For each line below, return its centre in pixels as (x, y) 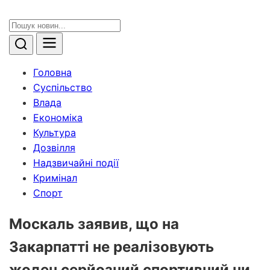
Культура (55, 133)
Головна (52, 72)
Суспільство (63, 87)
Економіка (58, 118)
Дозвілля (54, 148)
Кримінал (55, 178)
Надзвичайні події (76, 163)
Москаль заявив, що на (94, 224)
